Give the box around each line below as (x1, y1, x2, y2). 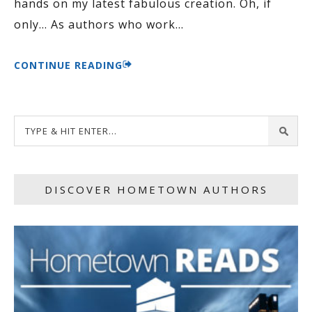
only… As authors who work (14, 17, 175, 32)
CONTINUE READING (14, 58, 123, 72)
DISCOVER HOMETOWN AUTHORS (44, 182, 268, 196)
